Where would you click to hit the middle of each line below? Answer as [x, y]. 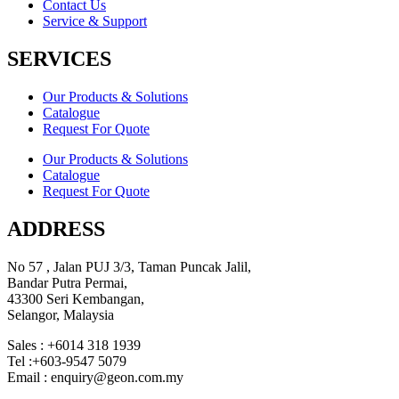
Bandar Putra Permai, [67, 283]
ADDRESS [56, 229]
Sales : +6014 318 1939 [74, 346]
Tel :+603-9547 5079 [67, 362]
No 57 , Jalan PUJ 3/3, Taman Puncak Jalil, [129, 267]
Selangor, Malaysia [61, 315]
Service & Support [95, 21]
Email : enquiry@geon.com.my [95, 378]
